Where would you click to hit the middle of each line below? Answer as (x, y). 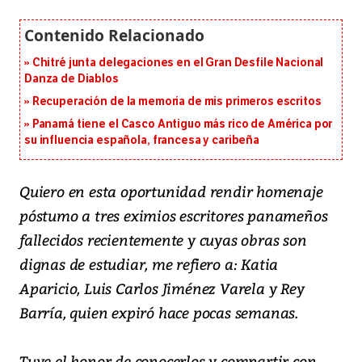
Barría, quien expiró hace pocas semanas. (159, 313)
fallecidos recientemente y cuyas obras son (163, 240)
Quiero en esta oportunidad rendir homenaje (171, 192)
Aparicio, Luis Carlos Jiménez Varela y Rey (162, 288)
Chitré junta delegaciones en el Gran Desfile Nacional (178, 63)
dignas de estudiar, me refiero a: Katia (149, 264)
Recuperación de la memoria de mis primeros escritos (177, 102)
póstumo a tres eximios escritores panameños (174, 216)
